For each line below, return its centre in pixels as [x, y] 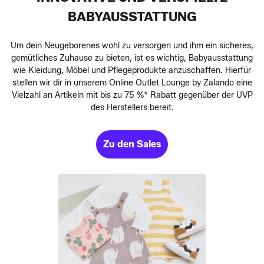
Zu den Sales [132, 144]
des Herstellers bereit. [132, 107]
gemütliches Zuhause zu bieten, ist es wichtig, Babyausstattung [132, 58]
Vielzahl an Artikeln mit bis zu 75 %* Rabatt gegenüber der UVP [132, 95]
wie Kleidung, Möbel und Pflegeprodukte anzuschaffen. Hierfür [132, 70]
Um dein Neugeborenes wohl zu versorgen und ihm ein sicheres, [132, 45]
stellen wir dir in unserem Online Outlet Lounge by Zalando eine [132, 82]
